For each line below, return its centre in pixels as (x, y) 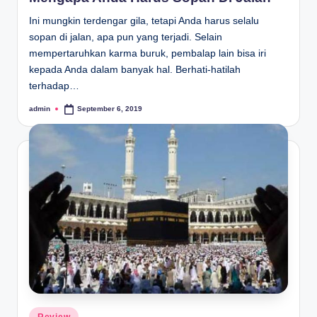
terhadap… (54, 86)
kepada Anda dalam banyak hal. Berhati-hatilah (135, 70)
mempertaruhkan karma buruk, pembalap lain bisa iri (148, 54)
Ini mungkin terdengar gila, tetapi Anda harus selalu (144, 21)
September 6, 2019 (110, 109)
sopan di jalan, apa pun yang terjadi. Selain (126, 38)
